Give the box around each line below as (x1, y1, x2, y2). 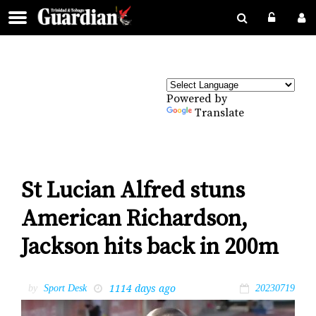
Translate (195, 106, 244, 120)
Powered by (166, 92, 227, 106)
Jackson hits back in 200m (21, 233, 279, 262)
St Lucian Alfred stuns (21, 177, 245, 206)
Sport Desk (44, 282, 87, 293)
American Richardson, (21, 205, 248, 234)
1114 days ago (109, 281, 176, 295)
